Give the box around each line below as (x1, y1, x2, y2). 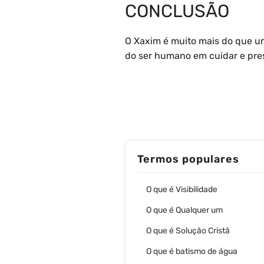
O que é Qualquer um (146, 205, 223, 216)
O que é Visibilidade (146, 184, 217, 195)
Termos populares (137, 153, 239, 166)
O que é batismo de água (146, 246, 237, 257)
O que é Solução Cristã (146, 226, 230, 236)
